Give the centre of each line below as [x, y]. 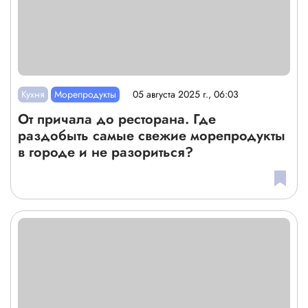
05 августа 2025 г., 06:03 [186, 95]
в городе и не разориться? [106, 152]
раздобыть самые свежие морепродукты [152, 135]
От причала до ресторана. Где [117, 119]
